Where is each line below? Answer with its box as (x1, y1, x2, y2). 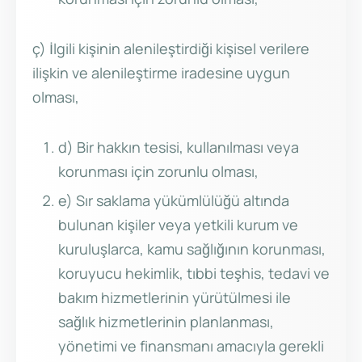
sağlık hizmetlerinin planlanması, (58, 312, 274, 332)
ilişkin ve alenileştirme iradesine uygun (32, 63, 290, 83)
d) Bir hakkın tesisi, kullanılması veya (58, 137, 299, 158)
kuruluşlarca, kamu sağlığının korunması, (58, 239, 326, 259)
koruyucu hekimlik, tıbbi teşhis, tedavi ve (58, 263, 330, 284)
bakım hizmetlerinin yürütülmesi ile (58, 288, 291, 308)
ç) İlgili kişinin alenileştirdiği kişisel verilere (32, 39, 309, 59)
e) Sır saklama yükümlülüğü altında (58, 191, 289, 211)
